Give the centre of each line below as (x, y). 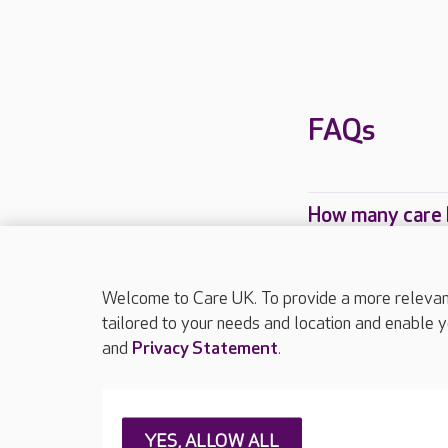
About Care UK (167, 414)
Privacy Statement (205, 348)
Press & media (289, 414)
